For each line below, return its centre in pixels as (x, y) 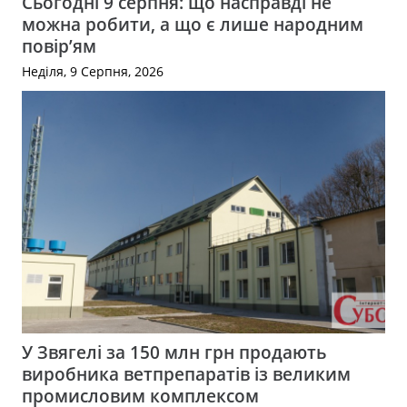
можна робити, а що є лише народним (193, 25)
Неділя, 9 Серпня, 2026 (93, 71)
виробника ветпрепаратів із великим (186, 374)
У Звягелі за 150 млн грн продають (174, 352)
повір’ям (59, 46)
